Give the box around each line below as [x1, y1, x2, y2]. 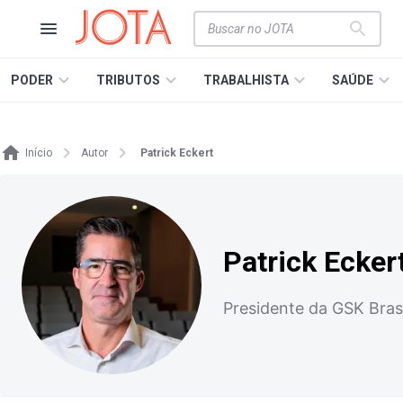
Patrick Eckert [140, 147, 213, 159]
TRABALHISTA [203, 73, 289, 87]
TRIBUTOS [96, 73, 160, 87]
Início [25, 147, 52, 159]
